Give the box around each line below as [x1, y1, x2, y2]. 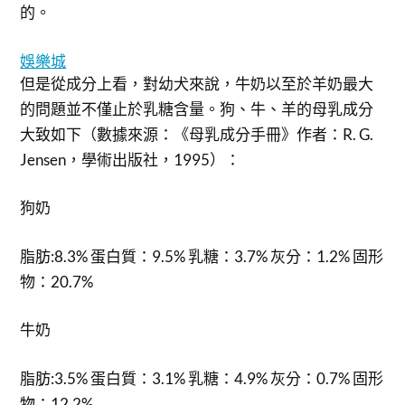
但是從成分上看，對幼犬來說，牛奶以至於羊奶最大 [20, 73, 374, 93]
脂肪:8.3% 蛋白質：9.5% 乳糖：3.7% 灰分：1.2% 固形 [20, 246, 384, 266]
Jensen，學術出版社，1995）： [20, 149, 241, 169]
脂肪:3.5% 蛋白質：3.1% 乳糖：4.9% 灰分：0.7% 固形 [20, 368, 384, 388]
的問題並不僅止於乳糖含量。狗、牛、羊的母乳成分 [20, 99, 374, 118]
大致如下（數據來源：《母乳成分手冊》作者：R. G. [20, 124, 374, 144]
